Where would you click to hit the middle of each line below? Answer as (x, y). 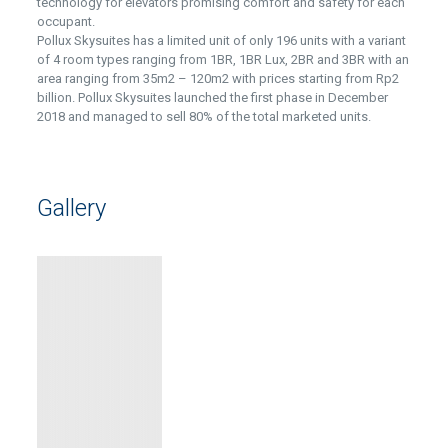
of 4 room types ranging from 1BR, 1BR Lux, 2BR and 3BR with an (222, 59)
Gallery (71, 208)
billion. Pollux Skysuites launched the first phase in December (212, 97)
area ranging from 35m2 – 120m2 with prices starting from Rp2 (217, 78)
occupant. (65, 21)
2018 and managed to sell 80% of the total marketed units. (203, 116)
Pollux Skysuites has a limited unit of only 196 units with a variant (221, 40)
